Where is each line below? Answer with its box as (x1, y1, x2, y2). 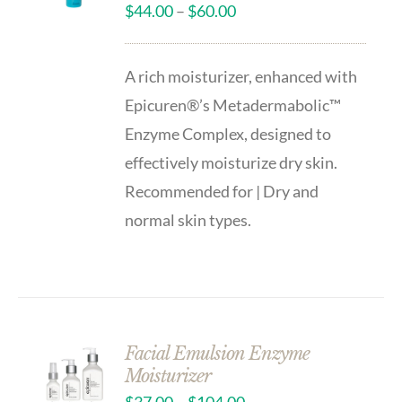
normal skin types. (125, 210, 252, 230)
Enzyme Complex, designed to (125, 124, 332, 144)
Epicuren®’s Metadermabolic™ (125, 95, 342, 115)
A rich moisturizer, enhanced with (125, 66, 358, 86)
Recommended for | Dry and (125, 181, 319, 201)
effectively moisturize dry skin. (125, 153, 338, 172)
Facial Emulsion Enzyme (125, 343, 310, 364)
